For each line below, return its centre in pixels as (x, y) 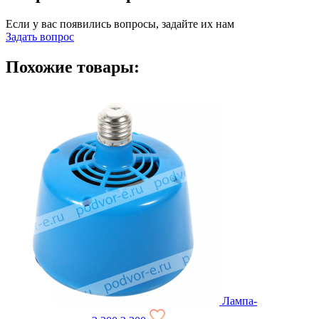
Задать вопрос (40, 36)
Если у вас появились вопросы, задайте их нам (120, 23)
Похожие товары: (73, 67)
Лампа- (240, 300)
